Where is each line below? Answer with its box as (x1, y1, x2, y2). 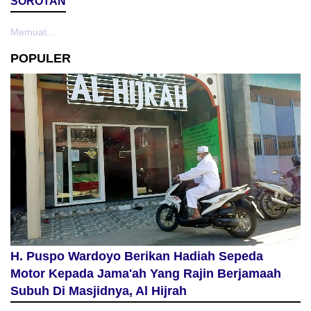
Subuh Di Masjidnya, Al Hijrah (10, 284, 187, 299)
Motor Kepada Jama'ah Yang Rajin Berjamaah (10, 267, 281, 281)
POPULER (10, 51, 71, 66)
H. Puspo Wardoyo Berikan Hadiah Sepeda (10, 249, 263, 264)
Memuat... (10, 26, 55, 38)
